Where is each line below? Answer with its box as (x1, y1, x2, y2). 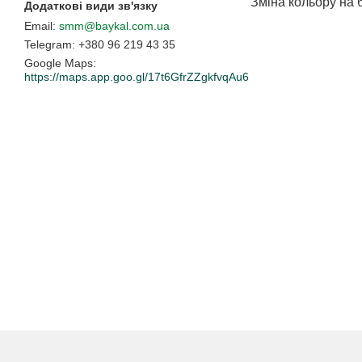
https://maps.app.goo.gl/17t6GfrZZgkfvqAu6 (24, 70, 249, 84)
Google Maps (24, 57, 93, 70)
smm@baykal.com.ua (59, 19, 170, 33)
